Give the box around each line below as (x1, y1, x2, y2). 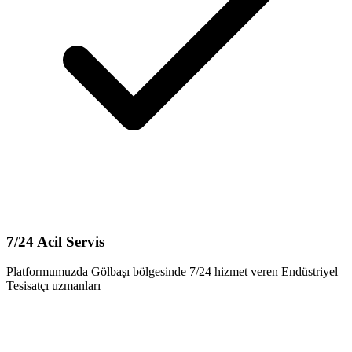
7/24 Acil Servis (6, 233, 104, 250)
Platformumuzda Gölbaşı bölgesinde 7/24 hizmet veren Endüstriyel (6, 265, 338, 279)
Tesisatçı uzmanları (6, 279, 101, 293)
